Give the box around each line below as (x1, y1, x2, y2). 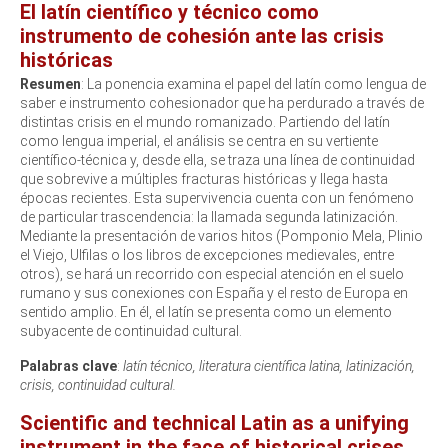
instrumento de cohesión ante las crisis (20, 23, 384, 48)
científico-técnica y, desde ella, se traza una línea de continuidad (20, 151, 415, 168)
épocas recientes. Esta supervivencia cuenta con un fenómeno (20, 189, 414, 206)
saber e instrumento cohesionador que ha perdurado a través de (20, 94, 424, 111)
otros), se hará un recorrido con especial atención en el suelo (20, 265, 404, 282)
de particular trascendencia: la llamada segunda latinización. (20, 208, 398, 225)
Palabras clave (20, 357, 117, 374)
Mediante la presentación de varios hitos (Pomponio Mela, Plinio (20, 227, 423, 244)
